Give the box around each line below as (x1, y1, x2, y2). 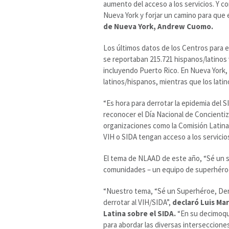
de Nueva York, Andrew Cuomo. (103, 21, 213, 32)
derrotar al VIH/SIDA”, (103, 197, 172, 208)
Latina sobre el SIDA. (103, 209, 176, 219)
